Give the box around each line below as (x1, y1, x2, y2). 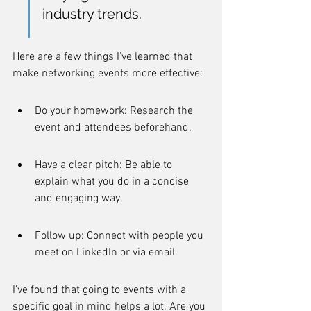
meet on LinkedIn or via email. (35, 246, 178, 260)
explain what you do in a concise (35, 175, 192, 189)
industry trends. (42, 6, 142, 22)
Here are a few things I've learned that (12, 50, 195, 64)
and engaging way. (35, 192, 123, 205)
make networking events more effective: (12, 67, 203, 81)
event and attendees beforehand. (35, 121, 192, 135)
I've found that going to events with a (12, 283, 189, 297)
